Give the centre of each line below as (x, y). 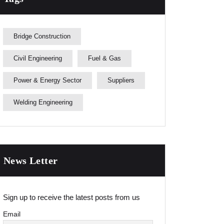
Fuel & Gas (104, 58)
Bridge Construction (42, 36)
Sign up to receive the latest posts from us (71, 197)
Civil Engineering (38, 58)
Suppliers (121, 80)
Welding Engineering (43, 102)
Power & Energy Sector (47, 80)
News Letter (31, 161)
